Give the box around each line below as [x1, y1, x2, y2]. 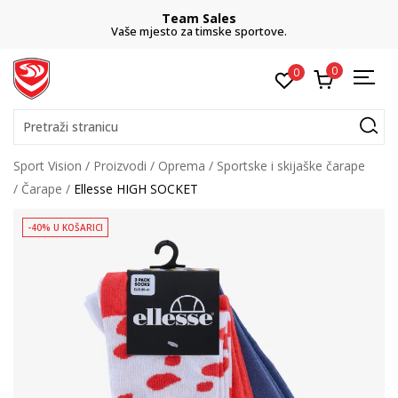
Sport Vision [13, 157, 82, 174]
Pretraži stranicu [23, 118, 118, 135]
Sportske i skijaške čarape [217, 157, 365, 174]
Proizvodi [93, 157, 147, 174]
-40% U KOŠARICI [28, 221, 103, 234]
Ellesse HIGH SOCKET [74, 180, 198, 197]
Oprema [158, 157, 205, 174]
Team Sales [162, 10, 236, 27]
